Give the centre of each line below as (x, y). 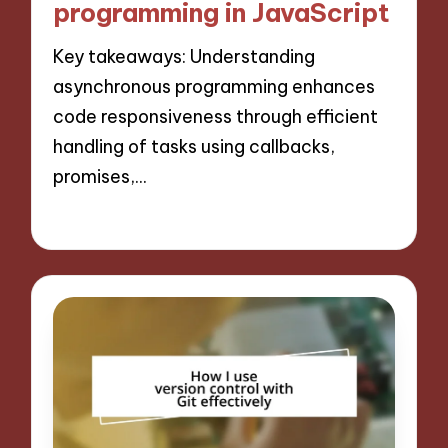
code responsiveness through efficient (216, 116)
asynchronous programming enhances (214, 86)
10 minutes (191, 218)
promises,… (100, 176)
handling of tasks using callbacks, (194, 146)
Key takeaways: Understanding (184, 56)
